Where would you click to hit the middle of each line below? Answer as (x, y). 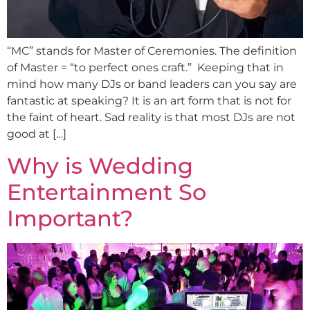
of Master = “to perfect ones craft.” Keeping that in (145, 68)
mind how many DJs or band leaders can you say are (152, 84)
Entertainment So (107, 192)
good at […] (37, 134)
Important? (70, 218)
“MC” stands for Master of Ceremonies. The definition (152, 51)
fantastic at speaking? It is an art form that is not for (149, 101)
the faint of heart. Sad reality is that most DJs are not (151, 118)
